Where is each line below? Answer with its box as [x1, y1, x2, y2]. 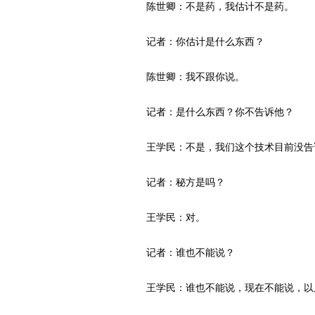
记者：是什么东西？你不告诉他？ [135, 106, 294, 117]
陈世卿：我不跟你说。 [135, 71, 245, 82]
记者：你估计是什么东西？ [135, 36, 264, 47]
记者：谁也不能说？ [135, 247, 235, 258]
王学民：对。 [135, 212, 205, 223]
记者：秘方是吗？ [135, 176, 225, 188]
